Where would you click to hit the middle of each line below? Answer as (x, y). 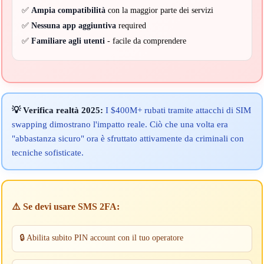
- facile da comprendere (145, 41)
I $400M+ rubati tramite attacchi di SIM (177, 110)
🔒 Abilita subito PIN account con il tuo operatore (101, 237)
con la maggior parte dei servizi (159, 10)
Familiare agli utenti (68, 41)
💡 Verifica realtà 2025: (57, 110)
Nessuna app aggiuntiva (73, 25)
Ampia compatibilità (68, 10)
